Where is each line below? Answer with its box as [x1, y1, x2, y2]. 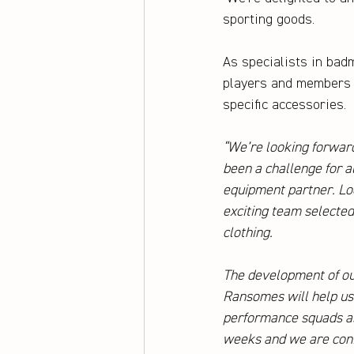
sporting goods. [223, 13, 318, 28]
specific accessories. [223, 98, 346, 113]
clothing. [223, 226, 276, 241]
